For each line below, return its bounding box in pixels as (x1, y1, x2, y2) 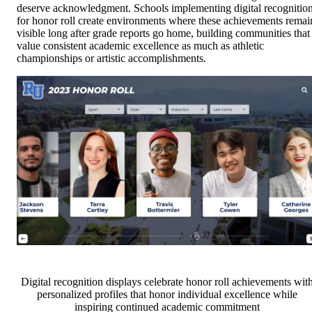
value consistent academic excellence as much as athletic (17, 39, 264, 52)
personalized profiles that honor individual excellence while (37, 288, 297, 300)
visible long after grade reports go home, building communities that (17, 26, 310, 39)
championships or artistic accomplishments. (17, 52, 206, 64)
